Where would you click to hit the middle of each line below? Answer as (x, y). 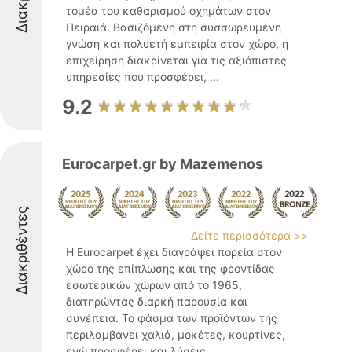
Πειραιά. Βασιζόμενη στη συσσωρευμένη (174, 27)
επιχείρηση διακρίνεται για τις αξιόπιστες (176, 60)
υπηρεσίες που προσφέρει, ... (143, 77)
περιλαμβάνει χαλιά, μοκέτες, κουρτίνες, (176, 334)
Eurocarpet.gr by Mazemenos (163, 164)
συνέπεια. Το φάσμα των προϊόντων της (172, 318)
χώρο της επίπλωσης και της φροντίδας (170, 268)
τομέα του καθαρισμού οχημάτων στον (169, 11)
